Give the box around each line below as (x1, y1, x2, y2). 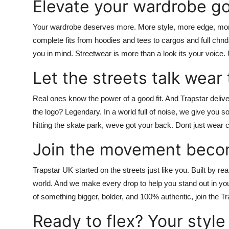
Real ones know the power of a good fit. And (33, 94, 180, 103)
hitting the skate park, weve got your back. (33, 121, 175, 130)
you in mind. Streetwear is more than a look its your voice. (33, 49, 227, 58)
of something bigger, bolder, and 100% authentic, (33, 192, 195, 201)
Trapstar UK (33, 166, 73, 175)
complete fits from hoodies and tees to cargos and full (33, 36, 212, 45)
